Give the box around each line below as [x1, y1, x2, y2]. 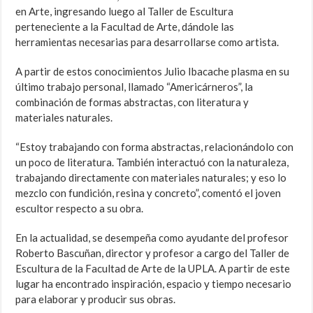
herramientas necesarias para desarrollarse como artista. [15, 36, 279, 49]
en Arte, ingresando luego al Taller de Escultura [15, 5, 234, 18]
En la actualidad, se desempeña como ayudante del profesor [15, 231, 289, 245]
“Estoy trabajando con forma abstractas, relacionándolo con [15, 140, 294, 154]
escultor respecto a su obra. [15, 202, 144, 215]
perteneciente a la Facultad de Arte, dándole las [15, 20, 235, 34]
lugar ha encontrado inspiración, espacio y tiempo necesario [15, 277, 292, 291]
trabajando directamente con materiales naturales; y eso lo [15, 171, 287, 184]
